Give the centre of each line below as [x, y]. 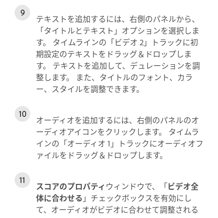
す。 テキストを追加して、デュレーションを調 [118, 65]
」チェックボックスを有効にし [137, 197]
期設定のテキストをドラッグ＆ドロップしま [114, 53]
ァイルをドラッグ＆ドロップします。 [102, 154]
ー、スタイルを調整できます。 [90, 88]
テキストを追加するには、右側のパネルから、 [118, 18]
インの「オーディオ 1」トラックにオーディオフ [120, 143]
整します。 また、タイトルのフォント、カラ [114, 77]
